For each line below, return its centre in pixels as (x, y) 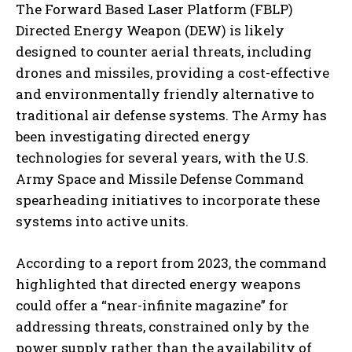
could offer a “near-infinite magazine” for (152, 306)
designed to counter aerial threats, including (164, 52)
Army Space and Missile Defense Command (160, 179)
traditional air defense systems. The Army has (171, 115)
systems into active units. (102, 222)
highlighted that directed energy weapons (158, 284)
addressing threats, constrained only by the (162, 327)
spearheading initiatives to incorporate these (168, 200)
